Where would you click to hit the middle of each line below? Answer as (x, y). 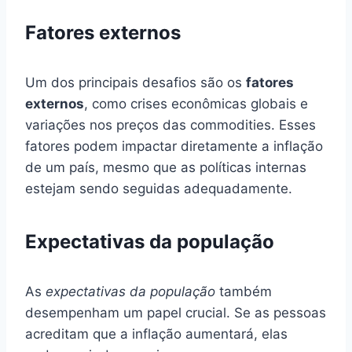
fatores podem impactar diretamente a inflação (174, 146)
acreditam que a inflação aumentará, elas (156, 334)
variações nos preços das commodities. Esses (170, 125)
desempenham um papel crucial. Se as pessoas (176, 312)
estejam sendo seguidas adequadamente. (159, 188)
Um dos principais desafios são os (136, 82)
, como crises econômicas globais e (196, 103)
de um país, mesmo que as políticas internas (166, 167)
